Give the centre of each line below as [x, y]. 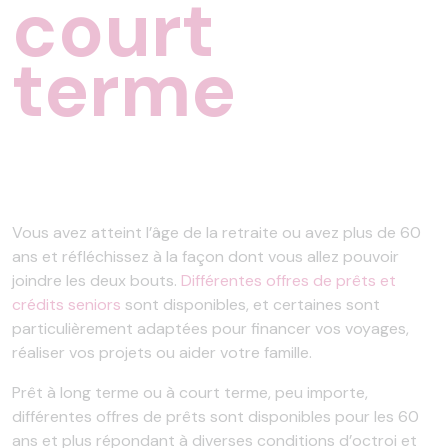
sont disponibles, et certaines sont [250, 304]
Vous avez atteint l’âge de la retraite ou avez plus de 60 [216, 232]
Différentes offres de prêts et [288, 280]
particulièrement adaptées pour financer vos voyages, [210, 328]
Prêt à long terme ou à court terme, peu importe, [190, 392]
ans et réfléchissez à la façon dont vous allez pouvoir [205, 256]
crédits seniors [66, 304]
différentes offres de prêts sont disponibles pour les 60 [215, 416]
